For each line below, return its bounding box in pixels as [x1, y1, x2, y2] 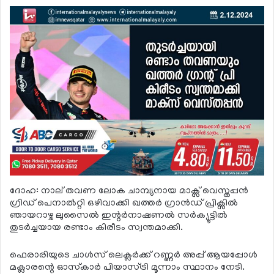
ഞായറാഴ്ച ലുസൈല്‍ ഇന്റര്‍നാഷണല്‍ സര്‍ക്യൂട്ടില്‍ [10, 210, 228, 221]
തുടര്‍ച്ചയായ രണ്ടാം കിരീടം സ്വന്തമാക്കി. [10, 222, 183, 234]
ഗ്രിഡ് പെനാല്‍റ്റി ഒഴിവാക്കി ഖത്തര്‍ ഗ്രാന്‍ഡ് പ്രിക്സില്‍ [10, 198, 238, 209]
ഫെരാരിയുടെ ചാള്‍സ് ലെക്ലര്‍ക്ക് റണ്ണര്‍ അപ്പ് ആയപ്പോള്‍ [10, 250, 257, 261]
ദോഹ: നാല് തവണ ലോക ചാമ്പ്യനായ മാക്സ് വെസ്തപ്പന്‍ [10, 185, 248, 197]
